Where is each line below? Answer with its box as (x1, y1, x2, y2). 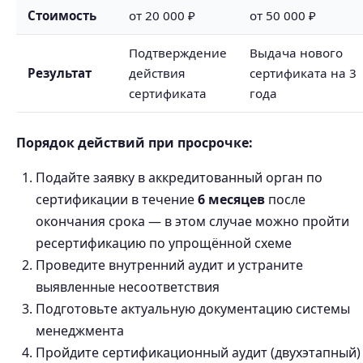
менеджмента (36, 322, 124, 340)
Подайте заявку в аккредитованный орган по (36, 169, 322, 186)
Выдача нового (250, 45, 343, 61)
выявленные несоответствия (36, 278, 220, 296)
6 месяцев (198, 190, 265, 208)
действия (129, 65, 185, 81)
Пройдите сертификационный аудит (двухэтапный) (36, 344, 361, 361)
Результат (28, 65, 92, 81)
